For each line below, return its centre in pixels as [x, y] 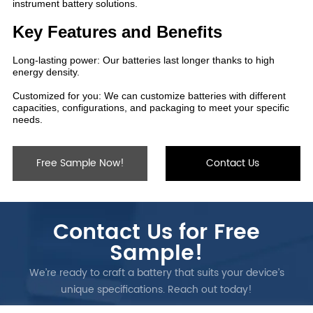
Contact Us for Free [156, 233]
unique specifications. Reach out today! [156, 289]
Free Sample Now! [80, 163]
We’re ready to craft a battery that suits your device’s [156, 272]
